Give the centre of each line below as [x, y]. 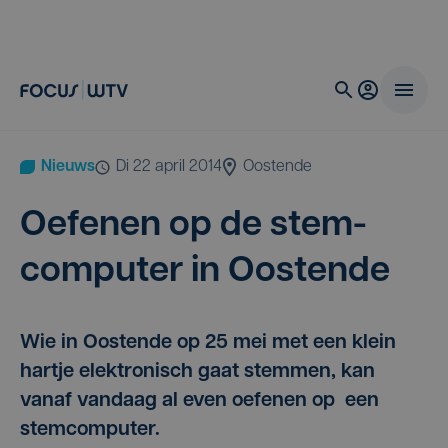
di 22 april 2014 [174, 167]
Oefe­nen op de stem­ [193, 226]
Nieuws [68, 167]
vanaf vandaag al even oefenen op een [199, 401]
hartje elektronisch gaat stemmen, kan [197, 372]
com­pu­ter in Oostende [205, 272]
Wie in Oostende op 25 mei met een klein [208, 343]
